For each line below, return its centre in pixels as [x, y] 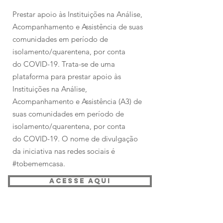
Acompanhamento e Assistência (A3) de [77, 101]
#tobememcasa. [39, 164]
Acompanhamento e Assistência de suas [78, 27]
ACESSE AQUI [80, 181]
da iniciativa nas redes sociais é [64, 151]
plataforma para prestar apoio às [67, 76]
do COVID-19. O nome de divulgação [75, 139]
